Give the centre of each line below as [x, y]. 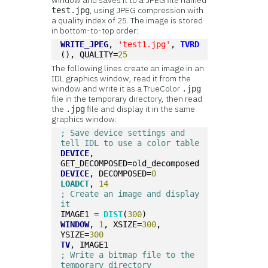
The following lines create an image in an [128, 68]
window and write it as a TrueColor [117, 89]
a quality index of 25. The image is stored [127, 20]
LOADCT [75, 184]
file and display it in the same [140, 109]
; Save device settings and [123, 133]
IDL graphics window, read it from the [121, 78]
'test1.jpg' [144, 44]
